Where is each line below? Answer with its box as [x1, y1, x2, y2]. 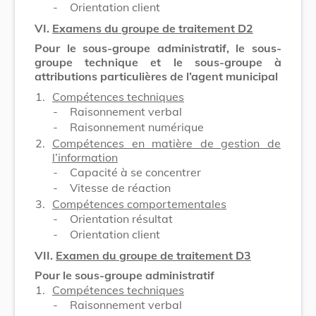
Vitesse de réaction [70, 180, 171, 195]
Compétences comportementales [52, 196, 226, 211]
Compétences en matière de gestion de [52, 135, 281, 150]
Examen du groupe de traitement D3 [56, 248, 251, 262]
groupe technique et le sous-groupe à [35, 54, 281, 69]
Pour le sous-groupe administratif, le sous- [35, 40, 281, 55]
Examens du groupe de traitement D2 [52, 20, 253, 35]
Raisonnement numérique [70, 119, 204, 134]
